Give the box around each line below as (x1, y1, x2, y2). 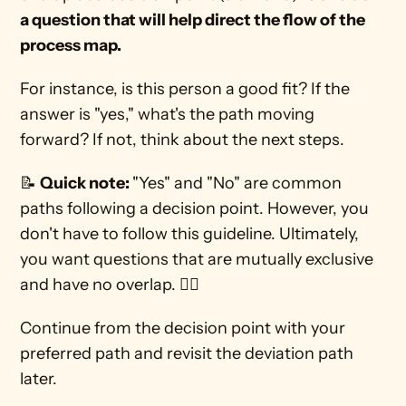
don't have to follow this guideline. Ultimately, (20, 224, 360, 244)
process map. (20, 35, 125, 55)
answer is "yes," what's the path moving (20, 104, 315, 124)
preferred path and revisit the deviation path (20, 343, 354, 363)
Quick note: (40, 173, 133, 193)
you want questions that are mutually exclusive (20, 249, 374, 269)
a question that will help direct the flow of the (20, 10, 366, 30)
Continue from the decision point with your (20, 318, 346, 338)
